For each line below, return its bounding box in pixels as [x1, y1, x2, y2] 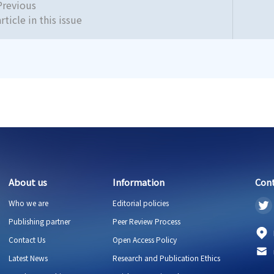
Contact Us [8, 234, 45, 245]
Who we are [8, 198, 48, 208]
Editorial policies [112, 198, 169, 208]
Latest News [8, 253, 48, 263]
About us [8, 176, 47, 188]
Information [112, 176, 165, 188]
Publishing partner [8, 216, 70, 226]
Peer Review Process [112, 216, 180, 226]
